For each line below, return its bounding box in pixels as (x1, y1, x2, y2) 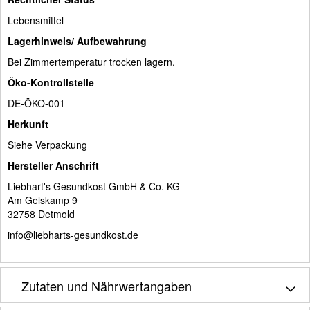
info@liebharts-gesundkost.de (8, 227, 138, 241)
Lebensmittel (8, 12, 64, 27)
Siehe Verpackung (8, 137, 87, 152)
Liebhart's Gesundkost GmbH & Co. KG (8, 179, 180, 193)
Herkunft (8, 116, 48, 131)
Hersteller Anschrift (8, 158, 99, 172)
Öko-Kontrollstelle (8, 75, 94, 89)
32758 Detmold (8, 206, 75, 221)
